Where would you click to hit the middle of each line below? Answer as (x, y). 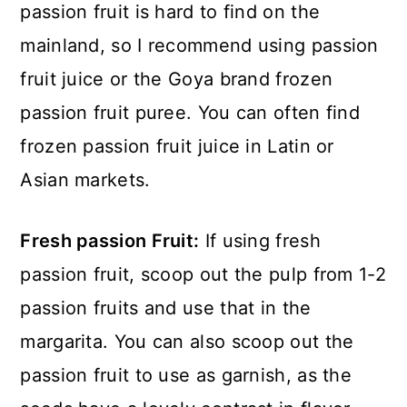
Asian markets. (85, 180)
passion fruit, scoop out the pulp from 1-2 (203, 274)
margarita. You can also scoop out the (187, 342)
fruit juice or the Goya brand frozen (177, 79)
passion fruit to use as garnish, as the (186, 375)
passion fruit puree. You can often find (190, 113)
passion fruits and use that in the (166, 308)
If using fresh (260, 241)
